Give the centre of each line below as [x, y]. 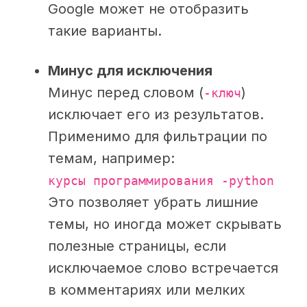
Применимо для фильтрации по [158, 137]
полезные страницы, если [137, 246]
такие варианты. [105, 31]
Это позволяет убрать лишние [153, 202]
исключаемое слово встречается [163, 268]
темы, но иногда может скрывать [165, 224]
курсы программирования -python [161, 181]
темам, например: [111, 159]
